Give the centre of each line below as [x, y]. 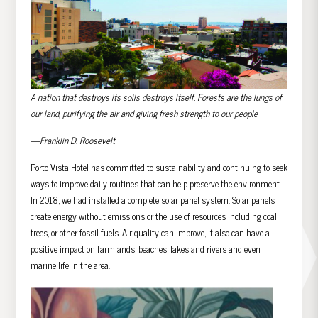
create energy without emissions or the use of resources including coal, [154, 216]
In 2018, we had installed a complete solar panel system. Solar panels [152, 200]
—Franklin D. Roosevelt [72, 141]
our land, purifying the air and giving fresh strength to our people [144, 114]
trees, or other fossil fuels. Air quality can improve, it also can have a [150, 233]
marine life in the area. [71, 265]
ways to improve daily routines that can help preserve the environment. [155, 184]
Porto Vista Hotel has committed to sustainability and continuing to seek [159, 168]
